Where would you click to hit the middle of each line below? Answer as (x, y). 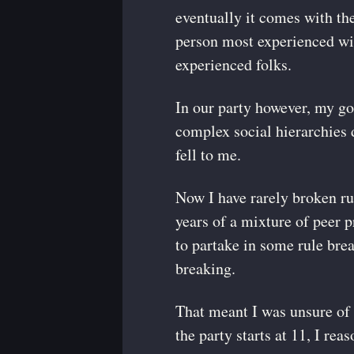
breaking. (205, 268)
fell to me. (208, 154)
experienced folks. (233, 64)
